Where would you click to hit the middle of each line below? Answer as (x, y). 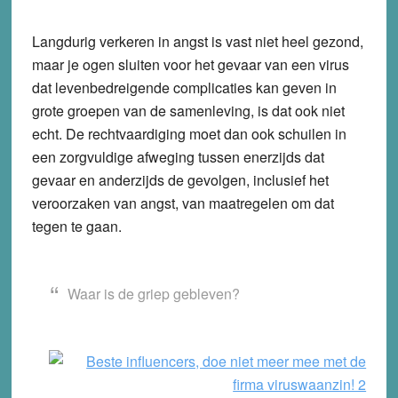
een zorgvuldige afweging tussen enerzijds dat (178, 156)
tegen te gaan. (76, 226)
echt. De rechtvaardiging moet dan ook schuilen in (189, 133)
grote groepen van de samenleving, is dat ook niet (188, 110)
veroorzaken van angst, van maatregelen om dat (183, 203)
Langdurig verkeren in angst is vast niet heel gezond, (197, 41)
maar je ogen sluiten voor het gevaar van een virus (190, 64)
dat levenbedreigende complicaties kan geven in (184, 87)
